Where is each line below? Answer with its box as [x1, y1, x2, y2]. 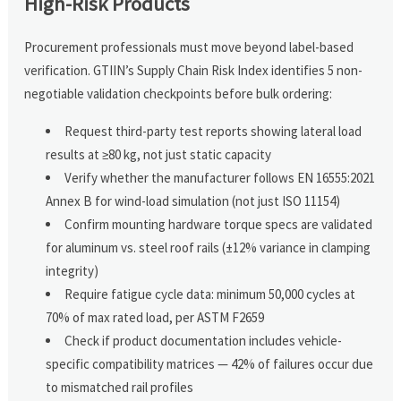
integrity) [46, 261, 99, 279]
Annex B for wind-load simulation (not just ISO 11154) [46, 192, 341, 209]
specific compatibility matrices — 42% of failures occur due [46, 354, 374, 372]
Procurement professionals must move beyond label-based [24, 38, 354, 55]
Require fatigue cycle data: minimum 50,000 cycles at [64, 285, 356, 303]
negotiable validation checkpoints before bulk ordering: [24, 84, 333, 102]
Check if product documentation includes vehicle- [64, 331, 343, 349]
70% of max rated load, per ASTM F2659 [46, 308, 265, 326]
